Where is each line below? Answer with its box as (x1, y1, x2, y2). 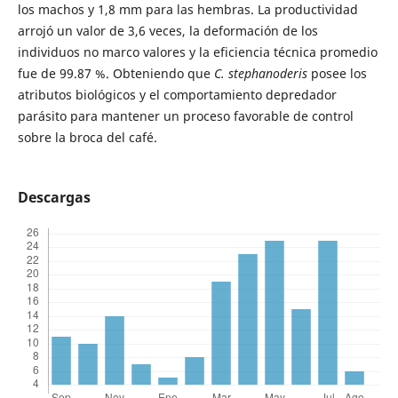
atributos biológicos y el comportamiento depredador (17, 86, 337, 104)
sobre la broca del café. (17, 129, 157, 147)
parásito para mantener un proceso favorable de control (17, 107, 354, 125)
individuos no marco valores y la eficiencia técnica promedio (17, 44, 378, 61)
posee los (306, 65, 367, 83)
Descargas (17, 187, 91, 208)
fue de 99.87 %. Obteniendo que (17, 65, 214, 83)
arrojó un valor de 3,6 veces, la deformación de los (17, 22, 318, 40)
